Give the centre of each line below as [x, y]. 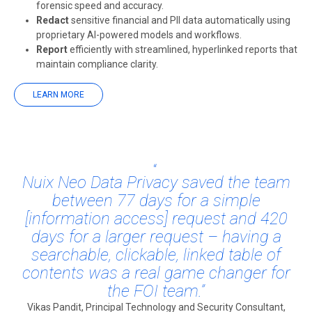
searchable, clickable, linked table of [156, 255]
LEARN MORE [58, 95]
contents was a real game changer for [156, 273]
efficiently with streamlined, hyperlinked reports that [182, 49]
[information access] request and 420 [156, 219]
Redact [53, 20]
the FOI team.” [156, 291]
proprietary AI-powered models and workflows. [139, 35]
